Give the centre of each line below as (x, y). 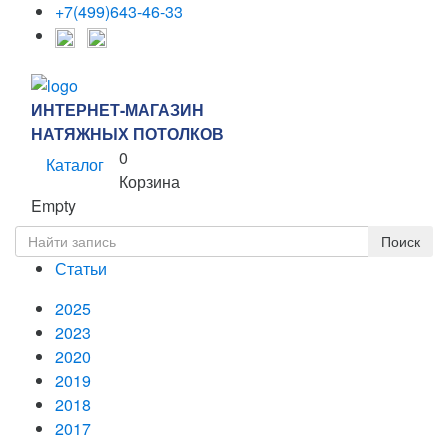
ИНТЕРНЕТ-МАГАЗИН (117, 109)
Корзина (149, 181)
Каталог (75, 164)
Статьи (81, 268)
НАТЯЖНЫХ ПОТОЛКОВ (127, 133)
